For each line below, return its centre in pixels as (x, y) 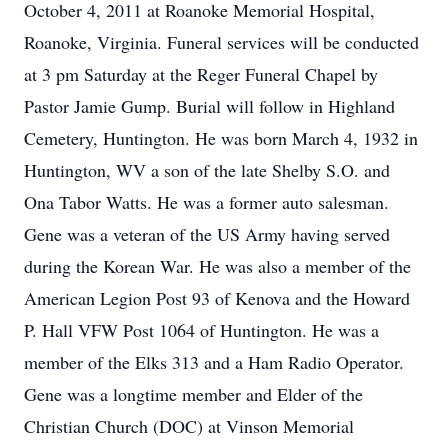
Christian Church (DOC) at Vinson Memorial (189, 426)
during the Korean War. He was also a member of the (217, 266)
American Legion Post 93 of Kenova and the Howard (217, 298)
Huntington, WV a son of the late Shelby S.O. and (207, 170)
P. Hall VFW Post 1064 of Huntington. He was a (201, 330)
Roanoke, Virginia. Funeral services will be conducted (221, 42)
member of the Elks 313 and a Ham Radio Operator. (214, 362)
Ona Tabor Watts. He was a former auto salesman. (206, 202)
